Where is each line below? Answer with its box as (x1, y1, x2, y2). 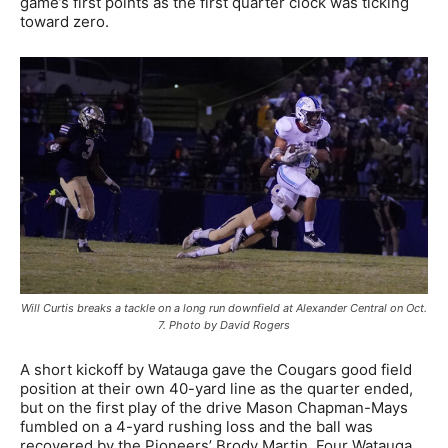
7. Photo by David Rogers (158, 317, 290, 332)
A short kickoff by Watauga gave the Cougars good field (20, 359, 412, 379)
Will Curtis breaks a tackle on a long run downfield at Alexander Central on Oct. (21, 300, 427, 315)
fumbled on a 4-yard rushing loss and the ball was (20, 416, 373, 436)
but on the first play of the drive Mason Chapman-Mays (20, 397, 408, 417)
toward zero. (20, 12, 109, 32)
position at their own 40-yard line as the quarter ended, (20, 378, 413, 398)
